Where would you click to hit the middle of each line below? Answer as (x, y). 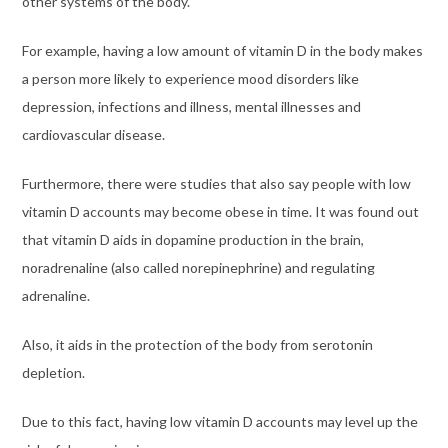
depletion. (53, 372)
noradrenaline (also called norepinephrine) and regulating (198, 267)
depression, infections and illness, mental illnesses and (191, 106)
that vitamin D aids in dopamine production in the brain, (192, 239)
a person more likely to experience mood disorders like (190, 78)
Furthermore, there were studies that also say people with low (216, 183)
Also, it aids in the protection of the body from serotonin (197, 344)
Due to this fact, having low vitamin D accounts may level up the (219, 421)
